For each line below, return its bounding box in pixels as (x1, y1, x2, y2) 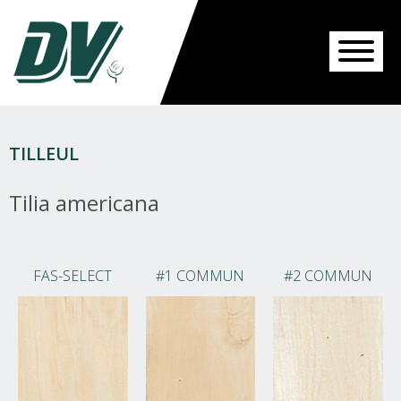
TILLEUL (9, 141, 79, 166)
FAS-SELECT (33, 266, 113, 286)
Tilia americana (9, 188, 159, 218)
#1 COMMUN (156, 266, 245, 286)
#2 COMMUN (284, 266, 373, 286)
